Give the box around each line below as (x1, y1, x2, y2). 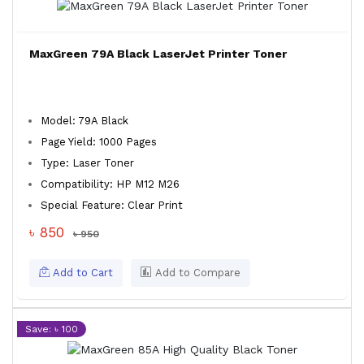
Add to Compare (152, 266, 240, 279)
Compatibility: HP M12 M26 (41, 178, 180, 190)
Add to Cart (50, 266, 113, 279)
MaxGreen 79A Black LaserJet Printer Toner (29, 47, 287, 60)
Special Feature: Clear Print (41, 199, 183, 211)
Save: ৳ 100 (25, 323, 78, 335)
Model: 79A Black (41, 115, 128, 127)
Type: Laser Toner (41, 157, 134, 169)
